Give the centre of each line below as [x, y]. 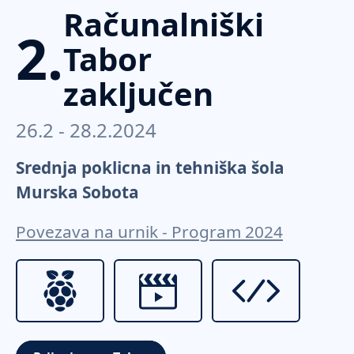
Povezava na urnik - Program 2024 [149, 231]
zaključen [138, 93]
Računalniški [164, 24]
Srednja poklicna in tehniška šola [150, 167]
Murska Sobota [77, 192]
